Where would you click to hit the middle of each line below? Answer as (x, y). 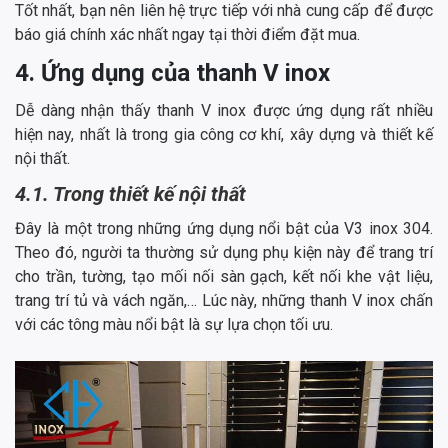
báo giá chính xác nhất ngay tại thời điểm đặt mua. (189, 34)
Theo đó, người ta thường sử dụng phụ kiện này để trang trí (224, 252)
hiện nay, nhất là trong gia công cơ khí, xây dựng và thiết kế (224, 134)
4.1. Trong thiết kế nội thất (130, 193)
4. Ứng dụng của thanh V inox (172, 72)
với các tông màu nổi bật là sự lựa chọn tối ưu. (174, 324)
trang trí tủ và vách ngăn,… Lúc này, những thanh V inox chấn (224, 300)
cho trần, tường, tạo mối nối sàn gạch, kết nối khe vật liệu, (224, 276)
